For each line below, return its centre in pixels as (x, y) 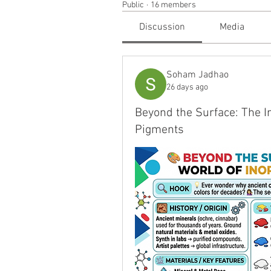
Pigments (159, 130)
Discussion (162, 27)
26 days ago (187, 87)
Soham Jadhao (198, 75)
